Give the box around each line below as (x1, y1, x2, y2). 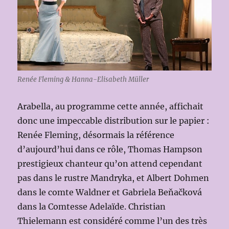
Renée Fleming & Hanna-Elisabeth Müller (17, 75, 149, 84)
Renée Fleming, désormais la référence (17, 130, 175, 141)
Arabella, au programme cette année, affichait (17, 101, 204, 112)
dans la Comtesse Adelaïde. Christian (17, 201, 166, 212)
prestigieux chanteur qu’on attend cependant (17, 158, 203, 169)
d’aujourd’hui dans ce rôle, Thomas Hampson (17, 144, 203, 155)
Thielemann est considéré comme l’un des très (17, 216, 208, 226)
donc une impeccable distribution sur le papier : (17, 116, 210, 126)
